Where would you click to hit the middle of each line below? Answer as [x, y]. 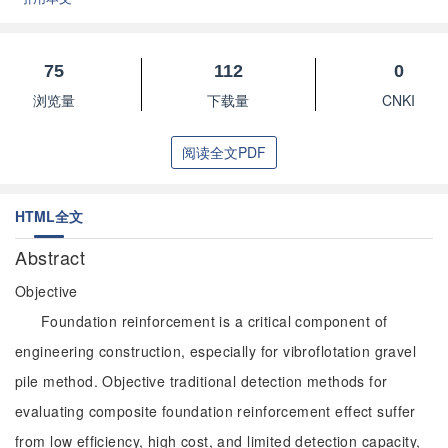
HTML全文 [49, 216]
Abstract [53, 257]
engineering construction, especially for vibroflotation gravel [216, 351]
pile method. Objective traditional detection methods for [201, 381]
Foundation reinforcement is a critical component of [214, 321]
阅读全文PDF [224, 152]
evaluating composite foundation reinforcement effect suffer [215, 411]
